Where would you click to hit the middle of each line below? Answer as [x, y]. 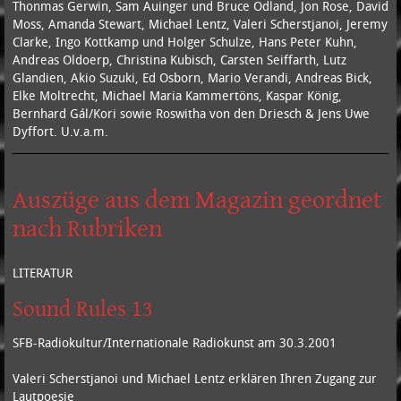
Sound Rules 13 [82, 307]
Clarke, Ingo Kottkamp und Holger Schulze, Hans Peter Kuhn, [184, 41]
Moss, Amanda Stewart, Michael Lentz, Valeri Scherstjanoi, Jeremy [200, 23]
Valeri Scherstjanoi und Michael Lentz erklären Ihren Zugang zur [194, 378]
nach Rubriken [87, 227]
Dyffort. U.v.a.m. [60, 131]
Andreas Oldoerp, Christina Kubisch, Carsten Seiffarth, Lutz [179, 59]
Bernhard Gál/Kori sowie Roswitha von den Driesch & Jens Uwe [191, 113]
